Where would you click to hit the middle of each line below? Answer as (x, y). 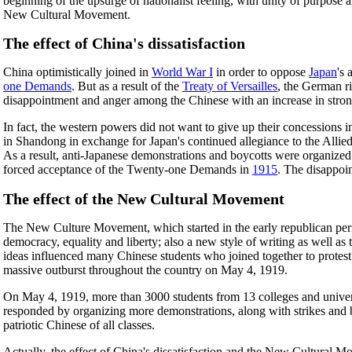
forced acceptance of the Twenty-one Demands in (128, 170)
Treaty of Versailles (230, 86)
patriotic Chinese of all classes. (79, 325)
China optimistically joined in (77, 72)
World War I (182, 72)
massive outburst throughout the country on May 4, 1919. (145, 270)
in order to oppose (261, 72)
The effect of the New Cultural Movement (144, 199)
